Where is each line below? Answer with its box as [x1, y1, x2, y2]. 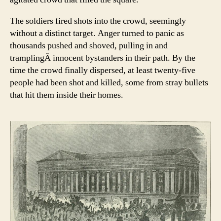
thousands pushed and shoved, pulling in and [10, 39, 168, 51]
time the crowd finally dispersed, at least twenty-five [10, 64, 195, 76]
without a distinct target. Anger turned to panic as [10, 27, 184, 39]
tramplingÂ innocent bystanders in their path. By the [10, 52, 195, 64]
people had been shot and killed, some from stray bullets [10, 76, 208, 88]
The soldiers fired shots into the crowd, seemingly [10, 15, 186, 27]
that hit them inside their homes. [10, 89, 123, 101]
